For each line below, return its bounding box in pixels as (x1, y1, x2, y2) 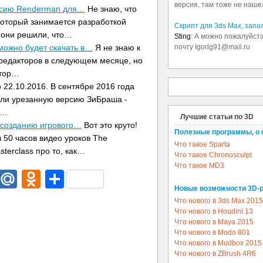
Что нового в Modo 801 (174, 228, 250, 237)
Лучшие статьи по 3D (180, 113, 254, 121)
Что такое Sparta (174, 140, 230, 149)
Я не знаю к (92, 42, 140, 52)
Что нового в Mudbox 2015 (174, 239, 262, 247)
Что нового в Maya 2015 (174, 218, 254, 226)
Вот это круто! (81, 120, 137, 130)
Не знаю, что (85, 4, 137, 14)
